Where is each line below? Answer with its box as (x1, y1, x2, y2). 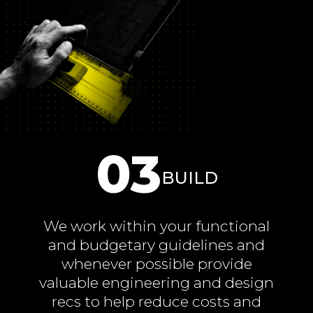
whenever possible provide (61, 254, 252, 272)
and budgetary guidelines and (48, 235, 265, 254)
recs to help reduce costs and (52, 292, 261, 310)
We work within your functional (43, 217, 270, 235)
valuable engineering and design (39, 273, 274, 291)
